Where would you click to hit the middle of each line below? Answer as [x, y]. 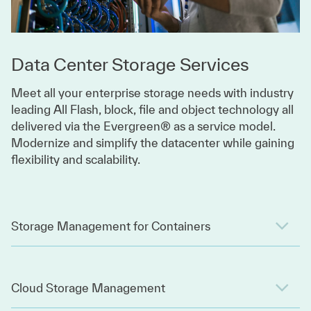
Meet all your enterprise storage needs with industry [152, 93]
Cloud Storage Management [88, 288]
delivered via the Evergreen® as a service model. [143, 126]
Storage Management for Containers [111, 226]
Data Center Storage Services [130, 65]
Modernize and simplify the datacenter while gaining [153, 143]
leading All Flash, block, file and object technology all [152, 110]
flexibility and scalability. [76, 160]
